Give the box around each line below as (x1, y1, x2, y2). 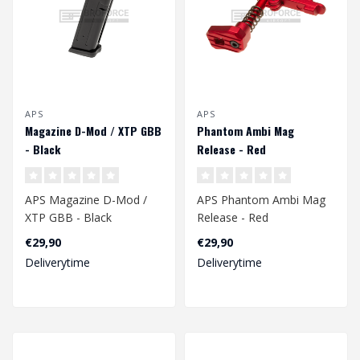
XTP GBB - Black (25, 209, 112, 225)
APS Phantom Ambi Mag (197, 191, 325, 207)
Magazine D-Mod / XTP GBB (25, 121, 162, 139)
